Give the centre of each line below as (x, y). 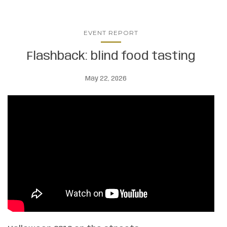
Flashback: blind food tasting (111, 57)
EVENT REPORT (111, 33)
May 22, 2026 (106, 79)
